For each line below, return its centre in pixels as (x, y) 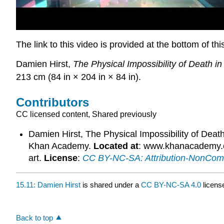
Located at (116, 146)
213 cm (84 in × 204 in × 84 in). (78, 77)
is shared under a (111, 185)
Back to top (34, 217)
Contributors (52, 102)
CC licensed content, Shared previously (86, 114)
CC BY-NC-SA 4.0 (171, 185)
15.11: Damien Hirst (48, 185)
